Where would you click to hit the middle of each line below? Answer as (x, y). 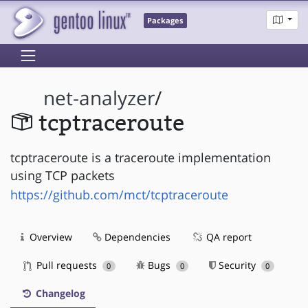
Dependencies (136, 236)
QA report (228, 236)
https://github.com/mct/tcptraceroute (119, 194)
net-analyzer (99, 98)
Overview (49, 236)
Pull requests (67, 265)
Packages (165, 21)
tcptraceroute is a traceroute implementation (141, 157)
